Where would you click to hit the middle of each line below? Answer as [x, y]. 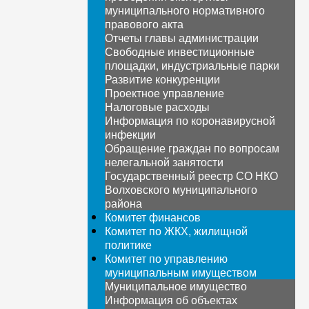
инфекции [131, 134]
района [124, 203]
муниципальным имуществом [181, 272]
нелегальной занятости [165, 162]
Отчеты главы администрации [182, 38]
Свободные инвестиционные [180, 51]
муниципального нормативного [185, 10]
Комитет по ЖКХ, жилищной [177, 231]
